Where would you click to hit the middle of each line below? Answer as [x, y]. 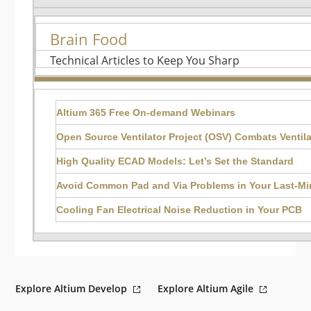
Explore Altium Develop [72, 289]
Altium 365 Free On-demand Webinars [146, 113]
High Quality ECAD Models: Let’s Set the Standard [175, 161]
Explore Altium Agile [206, 289]
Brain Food [89, 39]
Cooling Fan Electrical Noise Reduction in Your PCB [179, 210]
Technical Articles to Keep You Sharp [145, 61]
